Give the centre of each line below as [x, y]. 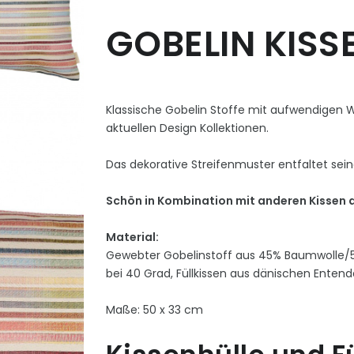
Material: [132, 237]
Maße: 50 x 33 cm [154, 309]
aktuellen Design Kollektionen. [187, 128]
